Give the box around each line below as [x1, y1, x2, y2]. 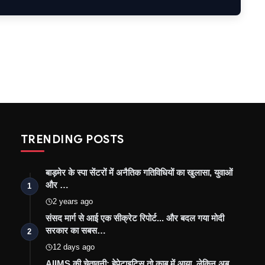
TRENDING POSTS [20, 131, 124, 146]
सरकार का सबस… [45, 225, 106, 235]
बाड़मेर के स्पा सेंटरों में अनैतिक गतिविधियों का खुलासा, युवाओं [45, 167, 232, 177]
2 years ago [52, 196, 93, 206]
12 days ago [52, 242, 95, 251]
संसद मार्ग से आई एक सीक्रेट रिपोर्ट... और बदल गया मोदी [45, 212, 224, 223]
